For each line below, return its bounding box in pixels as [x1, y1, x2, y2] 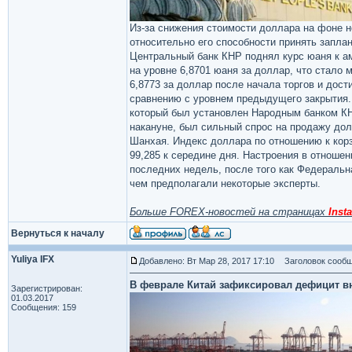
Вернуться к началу [11, 228, 104, 239]
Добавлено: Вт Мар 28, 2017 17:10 [139, 256, 274, 266]
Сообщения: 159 [11, 302, 76, 312]
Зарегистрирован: [11, 284, 82, 293]
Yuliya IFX [11, 254, 54, 265]
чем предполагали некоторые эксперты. [130, 178, 321, 189]
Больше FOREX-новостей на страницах [130, 206, 328, 218]
